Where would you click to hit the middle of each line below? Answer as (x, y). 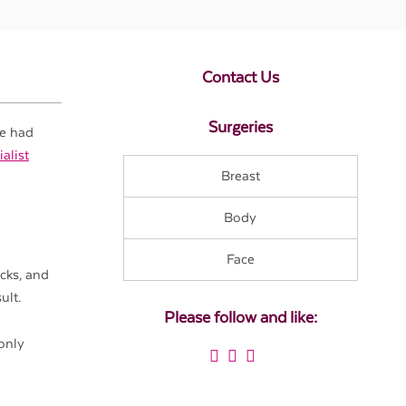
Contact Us (240, 77)
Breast (240, 177)
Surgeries (240, 128)
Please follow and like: (240, 318)
